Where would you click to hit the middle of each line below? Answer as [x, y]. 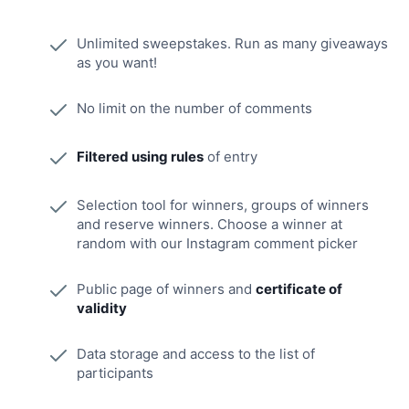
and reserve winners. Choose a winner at [210, 224]
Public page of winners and [166, 289]
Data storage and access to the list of [196, 354]
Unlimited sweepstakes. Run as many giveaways [232, 43]
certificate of [299, 289]
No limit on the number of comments [194, 108]
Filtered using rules [140, 157]
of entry [231, 157]
